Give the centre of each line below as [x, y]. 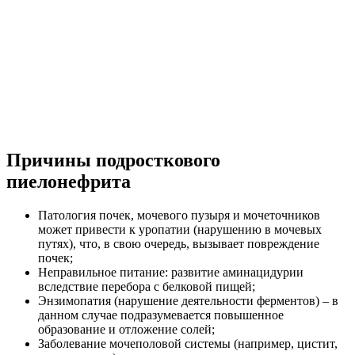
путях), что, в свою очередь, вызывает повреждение [179, 243]
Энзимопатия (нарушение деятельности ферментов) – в [188, 300]
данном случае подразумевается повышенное [161, 315]
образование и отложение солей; [126, 329]
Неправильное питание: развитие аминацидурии [171, 272]
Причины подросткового [113, 160]
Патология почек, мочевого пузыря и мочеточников [179, 215]
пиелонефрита [69, 181]
